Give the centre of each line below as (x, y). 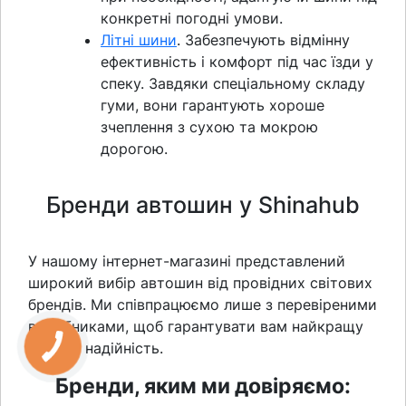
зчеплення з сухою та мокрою (209, 126)
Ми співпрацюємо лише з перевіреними (234, 304)
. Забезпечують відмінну (263, 39)
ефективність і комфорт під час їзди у (237, 61)
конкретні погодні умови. (192, 18)
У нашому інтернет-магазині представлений (187, 261)
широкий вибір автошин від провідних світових (200, 282)
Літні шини (139, 39)
